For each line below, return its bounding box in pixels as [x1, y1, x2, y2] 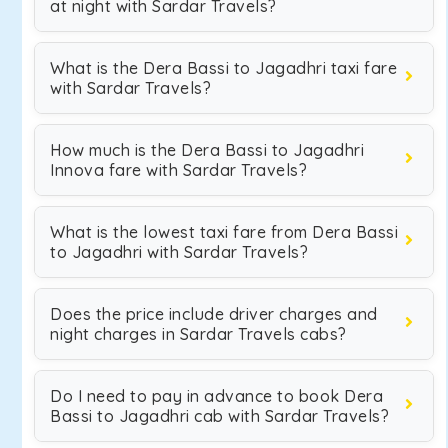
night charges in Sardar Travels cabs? [50, 324, 347, 344]
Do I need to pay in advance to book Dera [50, 386, 383, 406]
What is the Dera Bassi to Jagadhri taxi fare [50, 58, 397, 78]
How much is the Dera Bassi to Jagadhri [50, 140, 364, 160]
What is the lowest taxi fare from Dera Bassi [50, 222, 398, 242]
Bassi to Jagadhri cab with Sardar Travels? [50, 406, 389, 426]
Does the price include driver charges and [50, 304, 378, 324]
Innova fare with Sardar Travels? [50, 160, 307, 180]
